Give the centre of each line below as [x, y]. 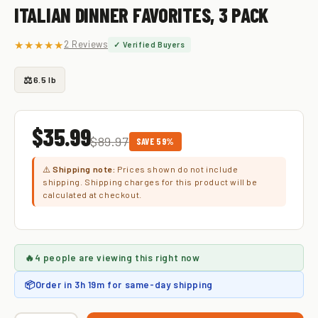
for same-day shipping [159, 284]
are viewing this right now [138, 257]
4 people [55, 257]
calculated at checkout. [92, 194]
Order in [55, 284]
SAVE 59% [155, 141]
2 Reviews [86, 44]
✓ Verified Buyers [149, 44]
